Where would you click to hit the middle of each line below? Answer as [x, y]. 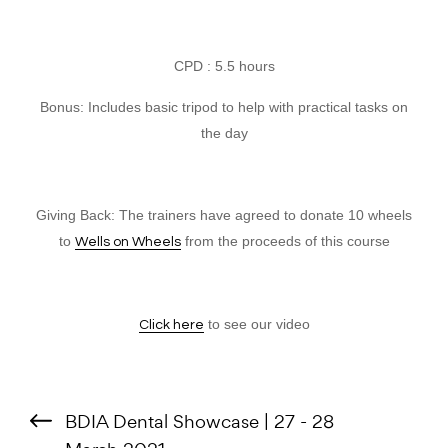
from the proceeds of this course [285, 241]
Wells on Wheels [127, 242]
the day [224, 133]
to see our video [256, 324]
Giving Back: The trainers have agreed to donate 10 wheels [224, 215]
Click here [171, 325]
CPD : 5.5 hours [224, 66]
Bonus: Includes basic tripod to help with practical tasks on [224, 107]
